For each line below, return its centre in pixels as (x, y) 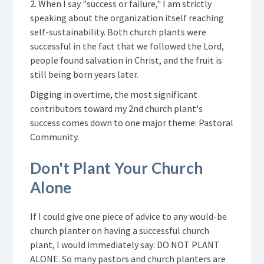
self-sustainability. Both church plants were (118, 32)
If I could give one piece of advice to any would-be (128, 216)
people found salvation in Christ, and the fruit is (126, 60)
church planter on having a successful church (120, 230)
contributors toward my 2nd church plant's (116, 108)
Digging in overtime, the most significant (114, 94)
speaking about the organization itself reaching (127, 17)
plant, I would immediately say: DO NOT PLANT (125, 244)
